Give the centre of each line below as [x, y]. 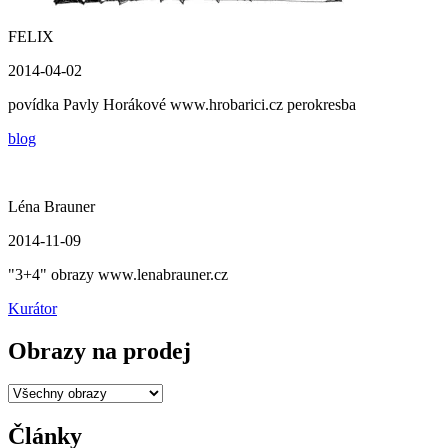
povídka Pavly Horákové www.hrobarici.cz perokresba [182, 104]
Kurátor [32, 308]
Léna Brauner [51, 206]
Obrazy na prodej [99, 350]
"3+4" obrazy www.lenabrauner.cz [118, 274]
